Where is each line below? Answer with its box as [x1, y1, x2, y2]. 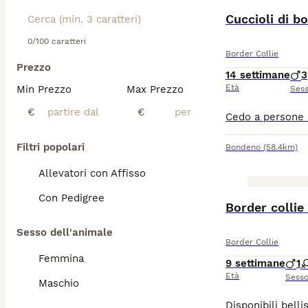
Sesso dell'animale [16, 226, 113, 239]
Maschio [38, 277, 79, 289]
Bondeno [225, 142, 261, 152]
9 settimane [225, 257, 285, 269]
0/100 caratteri [27, 36, 86, 46]
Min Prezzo [16, 83, 71, 96]
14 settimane [225, 69, 290, 81]
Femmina [38, 252, 84, 265]
